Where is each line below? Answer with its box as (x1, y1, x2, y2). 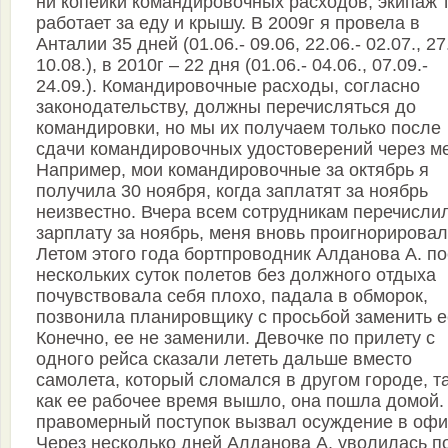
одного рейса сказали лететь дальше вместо (36, 349, 412, 370)
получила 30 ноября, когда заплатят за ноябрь (36, 181, 428, 202)
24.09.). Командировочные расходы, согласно (36, 76, 420, 97)
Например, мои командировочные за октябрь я (36, 160, 429, 181)
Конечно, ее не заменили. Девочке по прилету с (36, 328, 435, 349)
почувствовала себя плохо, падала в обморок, (36, 286, 428, 307)
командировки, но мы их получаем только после (36, 118, 441, 139)
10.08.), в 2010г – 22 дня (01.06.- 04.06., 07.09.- (36, 55, 428, 76)
